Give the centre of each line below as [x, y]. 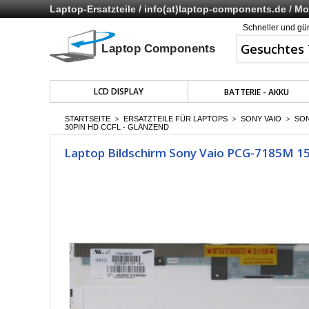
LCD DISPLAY [119, 91]
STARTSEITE [88, 119]
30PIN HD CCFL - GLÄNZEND [117, 127]
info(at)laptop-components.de [215, 9]
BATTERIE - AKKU [257, 92]
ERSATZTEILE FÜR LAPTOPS [176, 119]
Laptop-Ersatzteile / [97, 9]
